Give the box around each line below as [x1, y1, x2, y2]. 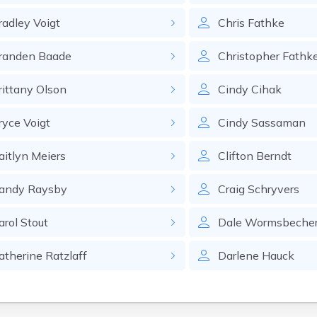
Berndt [256, 149, 292, 163]
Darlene [218, 248, 260, 263]
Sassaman [251, 115, 306, 129]
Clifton [218, 149, 254, 163]
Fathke [248, 16, 285, 30]
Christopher [218, 49, 280, 63]
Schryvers [248, 182, 300, 196]
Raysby [27, 182, 67, 196]
